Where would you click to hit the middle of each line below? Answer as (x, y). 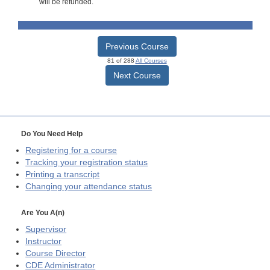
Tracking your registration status (87, 162)
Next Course (137, 75)
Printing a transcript (63, 174)
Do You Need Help (52, 133)
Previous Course (137, 46)
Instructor (44, 241)
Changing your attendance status (89, 186)
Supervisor (46, 229)
